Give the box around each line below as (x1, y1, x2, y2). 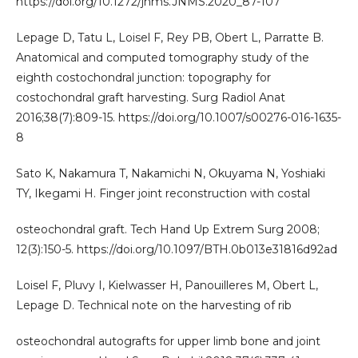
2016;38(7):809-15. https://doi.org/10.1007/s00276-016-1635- (16, 109, 341, 125)
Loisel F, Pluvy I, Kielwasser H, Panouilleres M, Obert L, (16, 277, 318, 292)
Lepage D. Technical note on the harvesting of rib (16, 297, 292, 312)
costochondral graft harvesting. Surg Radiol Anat (16, 89, 285, 105)
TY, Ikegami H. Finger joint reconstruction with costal (16, 185, 310, 201)
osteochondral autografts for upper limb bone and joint (16, 333, 320, 348)
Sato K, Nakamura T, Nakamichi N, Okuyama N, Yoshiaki (16, 165, 325, 181)
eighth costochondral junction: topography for (16, 70, 271, 85)
